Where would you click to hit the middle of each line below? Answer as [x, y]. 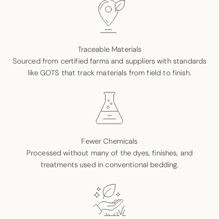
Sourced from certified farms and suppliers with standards [109, 61]
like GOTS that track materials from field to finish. [109, 73]
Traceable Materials [109, 49]
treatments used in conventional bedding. [109, 164]
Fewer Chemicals [109, 141]
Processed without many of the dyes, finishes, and [109, 153]
